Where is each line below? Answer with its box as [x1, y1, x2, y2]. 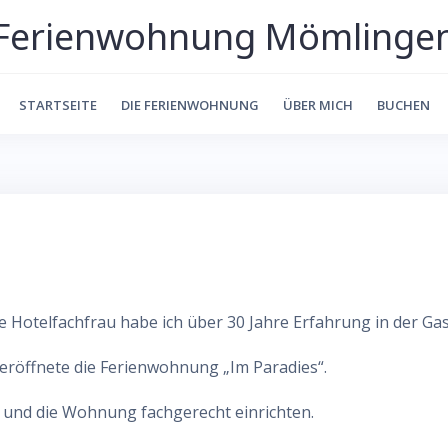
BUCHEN [376, 96, 430, 114]
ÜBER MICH [282, 96, 353, 114]
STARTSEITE [18, 96, 97, 114]
